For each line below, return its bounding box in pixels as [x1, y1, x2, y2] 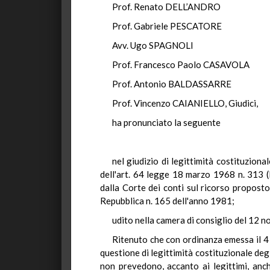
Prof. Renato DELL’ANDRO [112, 1, 221, 12]
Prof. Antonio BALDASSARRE [112, 78, 231, 89]
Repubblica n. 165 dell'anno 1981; [100, 195, 234, 206]
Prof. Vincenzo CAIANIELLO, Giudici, [112, 98, 258, 108]
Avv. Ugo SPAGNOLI [112, 40, 193, 51]
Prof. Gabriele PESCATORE [112, 20, 222, 31]
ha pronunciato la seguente [112, 117, 221, 128]
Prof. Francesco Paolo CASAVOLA [112, 59, 250, 70]
